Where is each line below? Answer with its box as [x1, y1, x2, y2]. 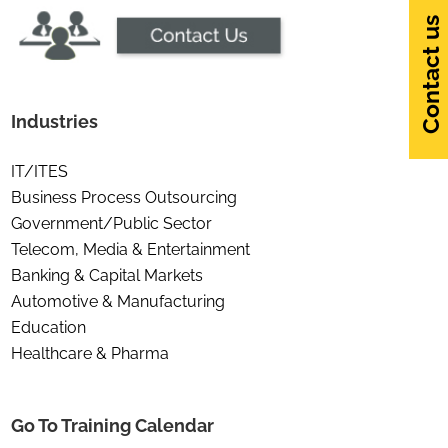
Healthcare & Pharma [11, 343, 169, 363]
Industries [11, 111, 98, 132]
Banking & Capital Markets [11, 265, 203, 285]
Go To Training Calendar [11, 414, 214, 436]
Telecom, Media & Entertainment [11, 239, 250, 259]
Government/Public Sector [11, 213, 212, 233]
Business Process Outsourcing [11, 187, 237, 207]
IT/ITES [11, 161, 68, 181]
